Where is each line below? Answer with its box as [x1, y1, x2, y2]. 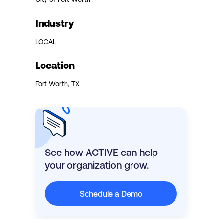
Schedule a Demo [80, 189, 142, 198]
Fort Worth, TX [35, 79, 80, 88]
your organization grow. [45, 159, 149, 171]
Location [35, 59, 75, 71]
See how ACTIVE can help [45, 146, 158, 158]
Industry [35, 17, 74, 29]
